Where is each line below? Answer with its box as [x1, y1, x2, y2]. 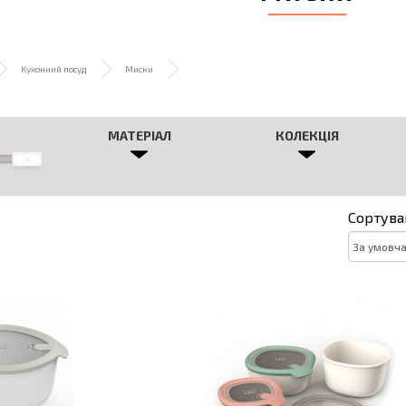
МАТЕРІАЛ [107, 128, 171, 143]
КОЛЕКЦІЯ [275, 128, 339, 143]
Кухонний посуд [21, 63, 86, 74]
